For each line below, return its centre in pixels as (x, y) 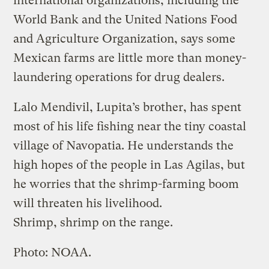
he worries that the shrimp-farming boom (126, 184)
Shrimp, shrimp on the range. (93, 222)
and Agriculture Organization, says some (125, 38)
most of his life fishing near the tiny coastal (130, 126)
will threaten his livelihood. (88, 203)
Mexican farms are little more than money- (130, 58)
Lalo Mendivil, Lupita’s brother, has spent (128, 107)
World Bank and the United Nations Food (125, 19)
